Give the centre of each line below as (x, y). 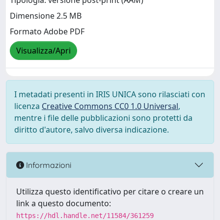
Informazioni (48, 165)
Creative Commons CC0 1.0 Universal (110, 106)
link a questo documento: (64, 203)
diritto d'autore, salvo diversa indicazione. (92, 130)
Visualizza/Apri (43, 51)
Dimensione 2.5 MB (46, 16)
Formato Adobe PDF (47, 32)
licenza (28, 106)
